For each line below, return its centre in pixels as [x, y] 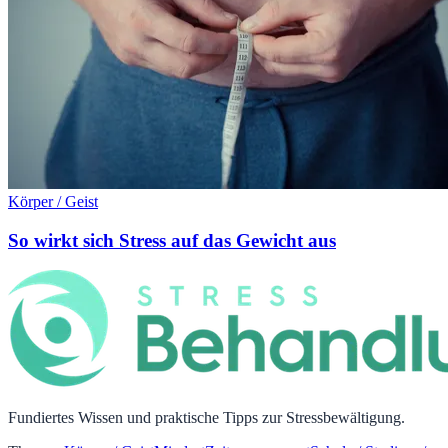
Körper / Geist [53, 201]
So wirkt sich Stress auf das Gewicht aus [172, 240]
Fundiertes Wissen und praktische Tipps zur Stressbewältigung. [206, 418]
